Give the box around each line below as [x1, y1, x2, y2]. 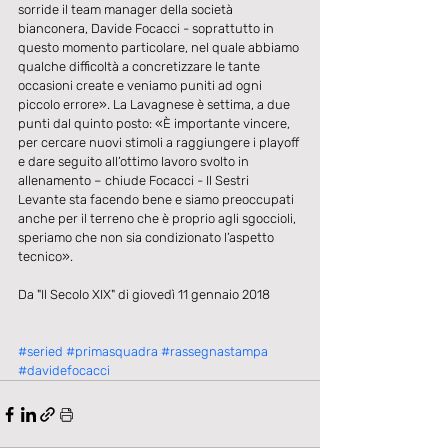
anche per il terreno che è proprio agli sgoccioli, [18, 211, 299, 227]
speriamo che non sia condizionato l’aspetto [18, 230, 277, 246]
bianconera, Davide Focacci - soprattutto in [18, 21, 277, 37]
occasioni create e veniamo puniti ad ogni [18, 78, 265, 94]
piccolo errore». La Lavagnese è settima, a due [18, 97, 293, 113]
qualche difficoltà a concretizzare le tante [18, 59, 263, 75]
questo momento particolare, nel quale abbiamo [18, 40, 302, 56]
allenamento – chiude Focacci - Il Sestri [18, 173, 252, 189]
